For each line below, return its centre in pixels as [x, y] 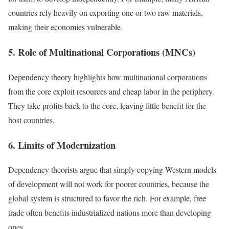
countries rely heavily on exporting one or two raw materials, [106, 13]
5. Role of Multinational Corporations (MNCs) [102, 52]
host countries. [31, 120]
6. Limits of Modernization [62, 145]
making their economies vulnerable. [65, 27]
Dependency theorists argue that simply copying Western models [112, 170]
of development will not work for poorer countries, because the [109, 184]
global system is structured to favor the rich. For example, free [107, 198]
